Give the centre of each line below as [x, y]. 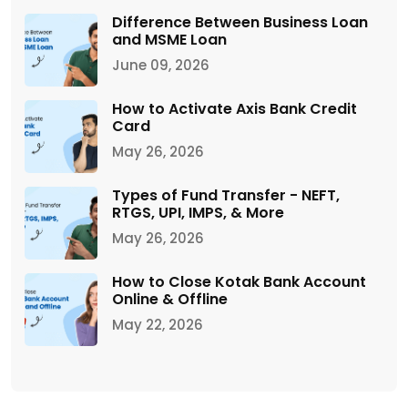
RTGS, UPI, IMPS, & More [198, 212]
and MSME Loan [169, 39]
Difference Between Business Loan [240, 22]
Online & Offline [170, 299]
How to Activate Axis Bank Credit [235, 108]
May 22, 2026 [158, 324]
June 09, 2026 [161, 65]
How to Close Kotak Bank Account [239, 281]
